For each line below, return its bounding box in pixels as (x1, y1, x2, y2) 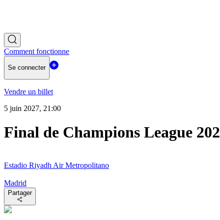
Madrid (4, 178, 27, 187)
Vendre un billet (4, 87, 53, 96)
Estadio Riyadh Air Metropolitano (4, 161, 109, 169)
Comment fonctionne (4, 47, 69, 55)
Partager (8, 189, 32, 196)
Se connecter (8, 64, 46, 72)
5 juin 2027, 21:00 (4, 104, 61, 112)
